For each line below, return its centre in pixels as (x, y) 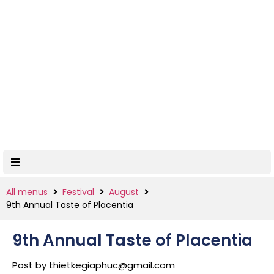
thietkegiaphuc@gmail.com (112, 265)
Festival (78, 192)
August (124, 192)
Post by (31, 265)
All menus (27, 192)
